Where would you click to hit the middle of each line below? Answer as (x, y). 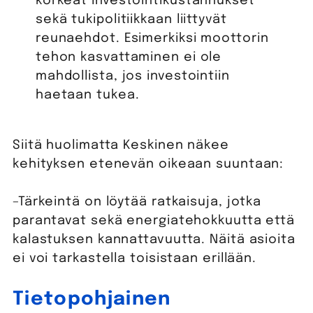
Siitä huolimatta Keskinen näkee (121, 145)
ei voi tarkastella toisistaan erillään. (134, 258)
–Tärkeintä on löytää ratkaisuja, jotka (137, 202)
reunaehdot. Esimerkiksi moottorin (152, 38)
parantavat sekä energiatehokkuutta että (154, 220)
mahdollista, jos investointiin (132, 76)
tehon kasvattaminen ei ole (129, 57)
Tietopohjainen (92, 299)
